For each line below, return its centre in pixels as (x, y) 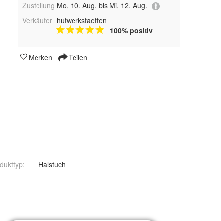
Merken (40, 57)
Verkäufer (37, 20)
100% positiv (131, 30)
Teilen (77, 57)
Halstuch (52, 164)
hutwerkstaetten (81, 20)
